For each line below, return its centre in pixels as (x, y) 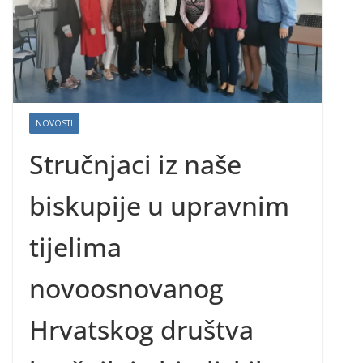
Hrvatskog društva (141, 330)
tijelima (75, 247)
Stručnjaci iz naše (135, 164)
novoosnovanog (126, 288)
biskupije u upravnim (159, 206)
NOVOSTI (54, 124)
